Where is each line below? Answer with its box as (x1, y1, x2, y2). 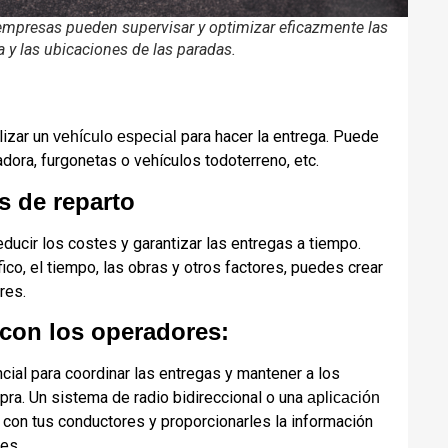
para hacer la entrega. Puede (177, 127, 379, 147)
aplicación (307, 389, 380, 406)
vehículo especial (53, 128, 177, 146)
